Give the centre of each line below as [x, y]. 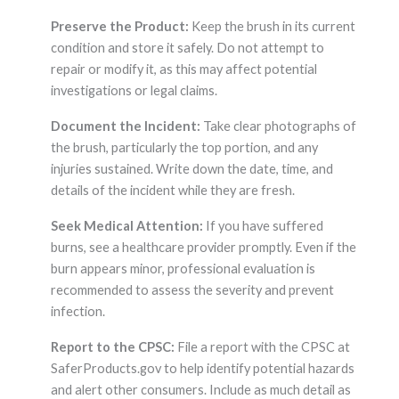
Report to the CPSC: [112, 347]
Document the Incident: [125, 126]
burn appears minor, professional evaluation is [183, 269]
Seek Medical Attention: [126, 226]
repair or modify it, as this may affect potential [183, 69]
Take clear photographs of [278, 126]
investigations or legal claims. [134, 91]
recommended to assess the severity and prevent [192, 290]
